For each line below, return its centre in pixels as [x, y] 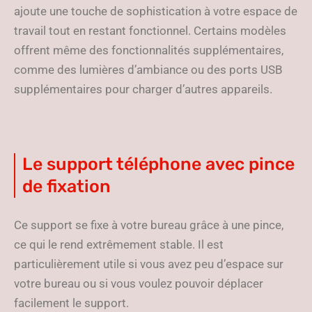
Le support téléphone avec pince [158, 164]
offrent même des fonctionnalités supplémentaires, [149, 50]
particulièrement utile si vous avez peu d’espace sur [149, 264]
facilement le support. [71, 303]
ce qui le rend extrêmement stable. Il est [119, 244]
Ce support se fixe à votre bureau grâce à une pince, [149, 225]
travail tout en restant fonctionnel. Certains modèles [150, 31]
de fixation [67, 186]
